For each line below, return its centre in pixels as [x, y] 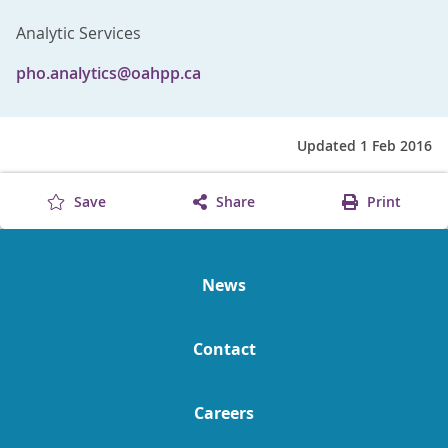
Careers [224, 413]
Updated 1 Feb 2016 [364, 145]
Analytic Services [78, 33]
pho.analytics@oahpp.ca [108, 73]
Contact [224, 349]
